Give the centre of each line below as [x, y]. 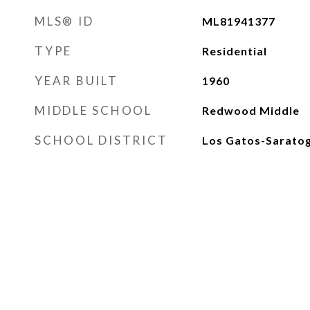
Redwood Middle [250, 110]
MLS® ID [64, 21]
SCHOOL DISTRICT [101, 140]
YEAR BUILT [76, 81]
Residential [234, 51]
